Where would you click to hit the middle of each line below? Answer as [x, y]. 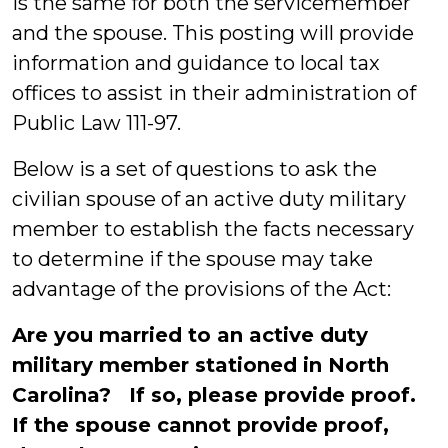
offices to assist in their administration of [214, 93]
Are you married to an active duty [190, 335]
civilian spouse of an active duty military [209, 199]
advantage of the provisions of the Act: [201, 289]
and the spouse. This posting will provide [213, 33]
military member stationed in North [200, 365]
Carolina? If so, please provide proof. [217, 395]
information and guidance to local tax [196, 63]
